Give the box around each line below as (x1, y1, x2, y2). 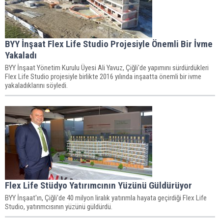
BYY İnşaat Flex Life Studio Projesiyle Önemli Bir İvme (5, 38, 213, 50)
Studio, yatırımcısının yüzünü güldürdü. (5, 202, 112, 211)
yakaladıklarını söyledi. (5, 81, 68, 90)
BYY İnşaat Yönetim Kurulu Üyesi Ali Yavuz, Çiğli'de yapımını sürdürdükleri (5, 63, 209, 72)
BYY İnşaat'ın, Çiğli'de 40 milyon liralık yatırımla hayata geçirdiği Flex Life (5, 193, 207, 202)
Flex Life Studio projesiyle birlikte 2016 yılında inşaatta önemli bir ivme (5, 72, 201, 81)
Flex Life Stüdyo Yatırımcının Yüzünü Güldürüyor (5, 179, 192, 191)
